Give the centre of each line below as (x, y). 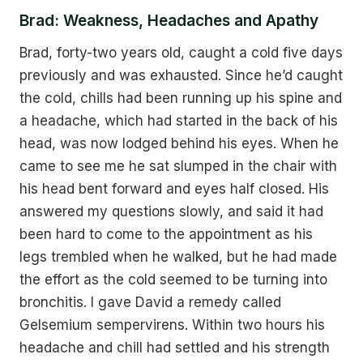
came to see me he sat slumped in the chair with (178, 166)
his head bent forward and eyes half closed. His (174, 189)
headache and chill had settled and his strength (175, 348)
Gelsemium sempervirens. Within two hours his (172, 325)
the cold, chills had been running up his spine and (181, 98)
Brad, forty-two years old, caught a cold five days (181, 53)
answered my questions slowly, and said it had (171, 211)
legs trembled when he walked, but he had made (178, 257)
